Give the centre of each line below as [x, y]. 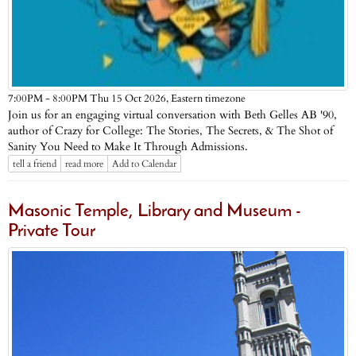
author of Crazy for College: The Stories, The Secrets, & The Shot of [170, 131]
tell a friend [35, 164]
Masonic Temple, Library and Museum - [155, 211]
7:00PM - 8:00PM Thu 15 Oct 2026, [89, 99]
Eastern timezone [208, 99]
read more [84, 164]
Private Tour [52, 231]
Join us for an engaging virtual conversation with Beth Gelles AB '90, [172, 115]
